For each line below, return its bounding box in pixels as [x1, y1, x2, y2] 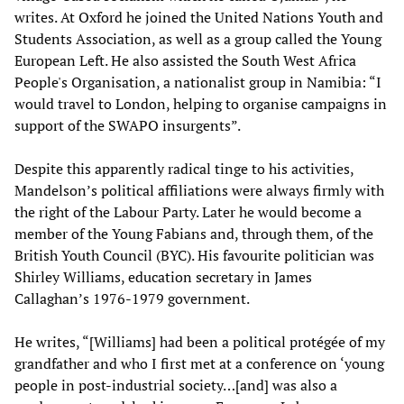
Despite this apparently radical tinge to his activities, [14, 159, 353, 179]
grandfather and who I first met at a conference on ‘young [14, 353, 384, 374]
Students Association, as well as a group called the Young [14, 29, 381, 50]
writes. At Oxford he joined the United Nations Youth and [14, 7, 383, 28]
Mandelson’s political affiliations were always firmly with [14, 180, 384, 201]
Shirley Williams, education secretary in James [14, 267, 312, 288]
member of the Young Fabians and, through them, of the [14, 224, 373, 244]
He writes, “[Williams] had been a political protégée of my [14, 332, 385, 353]
